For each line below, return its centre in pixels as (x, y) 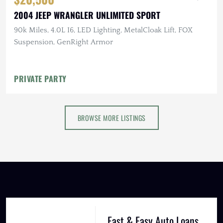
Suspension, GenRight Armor (63, 42)
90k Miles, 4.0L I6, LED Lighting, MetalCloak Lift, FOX (103, 30)
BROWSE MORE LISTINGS (111, 117)
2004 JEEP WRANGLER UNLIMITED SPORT (87, 15)
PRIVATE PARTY (40, 78)
